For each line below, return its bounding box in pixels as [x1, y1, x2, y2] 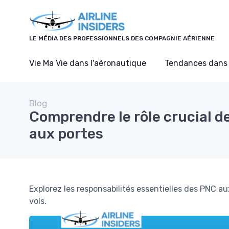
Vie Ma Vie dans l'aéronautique [29, 58, 146, 68]
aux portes [29, 125, 103, 142]
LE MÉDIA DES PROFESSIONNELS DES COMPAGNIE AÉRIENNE [29, 34, 215, 42]
